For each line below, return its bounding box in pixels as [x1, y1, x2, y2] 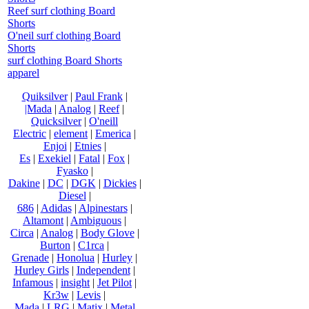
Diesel [58, 189, 86, 201]
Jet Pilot [97, 276, 132, 288]
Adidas [40, 201, 72, 214]
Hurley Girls [14, 263, 69, 276]
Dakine [8, 177, 40, 189]
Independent [76, 263, 130, 276]
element [54, 127, 88, 139]
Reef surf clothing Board [8, 4, 115, 17]
